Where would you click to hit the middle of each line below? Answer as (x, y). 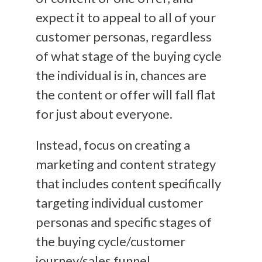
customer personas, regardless (123, 36)
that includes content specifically (128, 183)
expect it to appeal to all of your (125, 17)
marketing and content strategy (125, 164)
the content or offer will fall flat (125, 94)
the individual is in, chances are (121, 75)
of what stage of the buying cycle (128, 56)
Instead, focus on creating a (113, 144)
